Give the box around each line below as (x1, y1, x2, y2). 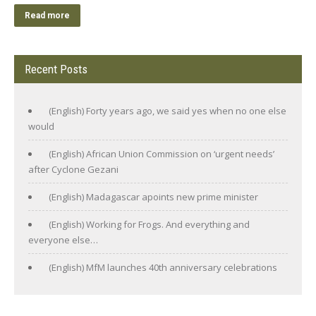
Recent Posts (25, 61, 87, 76)
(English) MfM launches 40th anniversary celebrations (49, 260, 277, 274)
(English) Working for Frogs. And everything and (49, 217, 250, 231)
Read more (25, 10, 70, 20)
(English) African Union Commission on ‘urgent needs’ (49, 147, 274, 160)
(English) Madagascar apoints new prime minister (49, 190, 258, 203)
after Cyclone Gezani (28, 162, 119, 176)
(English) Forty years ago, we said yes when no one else (49, 104, 286, 117)
